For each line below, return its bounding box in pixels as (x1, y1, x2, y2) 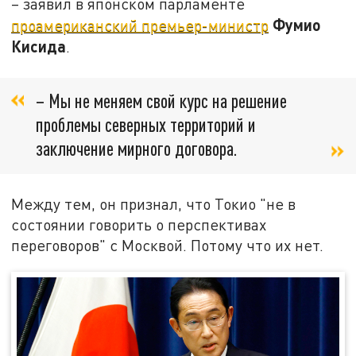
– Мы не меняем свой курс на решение (36, 88, 287, 112)
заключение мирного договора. (36, 136, 238, 160)
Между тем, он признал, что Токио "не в (11, 194, 296, 213)
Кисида (11, 37, 67, 56)
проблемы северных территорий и (36, 112, 256, 136)
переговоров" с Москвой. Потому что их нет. (11, 235, 324, 254)
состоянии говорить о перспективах (11, 215, 267, 234)
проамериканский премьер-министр (11, 16, 269, 35)
